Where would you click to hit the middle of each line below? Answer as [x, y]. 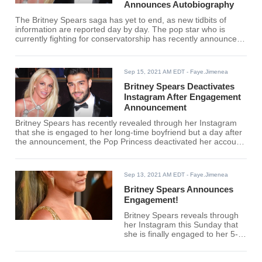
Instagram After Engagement [183, 97]
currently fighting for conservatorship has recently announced [129, 39]
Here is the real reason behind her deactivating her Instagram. [131, 151]
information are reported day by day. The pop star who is [120, 30]
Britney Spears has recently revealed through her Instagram [126, 123]
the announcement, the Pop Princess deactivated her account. [131, 142]
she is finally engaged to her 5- [181, 235]
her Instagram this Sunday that [181, 225]
